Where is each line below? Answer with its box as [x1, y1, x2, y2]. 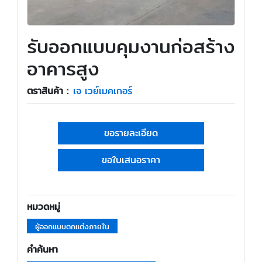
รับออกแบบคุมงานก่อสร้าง [27, 32, 235, 61]
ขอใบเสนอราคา [102, 153, 160, 167]
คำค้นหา [27, 242, 58, 257]
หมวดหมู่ [27, 199, 60, 214]
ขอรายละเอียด [104, 126, 158, 140]
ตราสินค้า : [27, 84, 68, 98]
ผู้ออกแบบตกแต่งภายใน [35, 220, 109, 232]
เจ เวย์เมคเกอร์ [73, 84, 132, 98]
